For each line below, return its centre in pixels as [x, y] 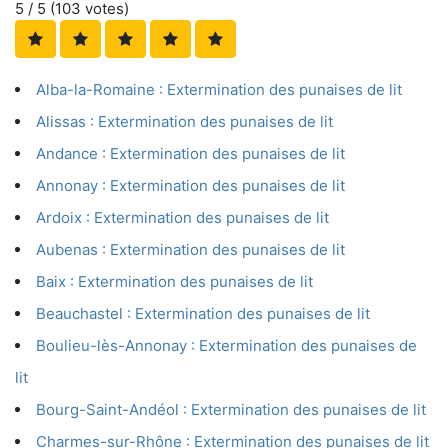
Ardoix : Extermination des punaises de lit [182, 218]
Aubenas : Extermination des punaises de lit [190, 250]
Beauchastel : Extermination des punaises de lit [203, 314]
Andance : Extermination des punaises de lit [190, 154]
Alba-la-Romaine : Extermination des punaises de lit [219, 90]
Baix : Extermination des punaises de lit [174, 282]
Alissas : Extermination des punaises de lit [184, 122]
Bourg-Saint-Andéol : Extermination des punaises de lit [231, 410]
